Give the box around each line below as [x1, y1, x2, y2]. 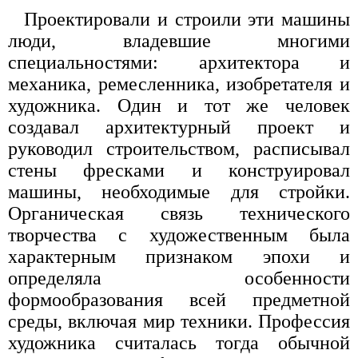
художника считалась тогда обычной [8, 332, 350, 353]
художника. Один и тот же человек [8, 94, 350, 116]
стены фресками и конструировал [8, 159, 350, 181]
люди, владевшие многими [8, 30, 350, 51]
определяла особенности [8, 267, 350, 288]
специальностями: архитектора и [8, 51, 350, 73]
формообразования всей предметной [8, 288, 350, 310]
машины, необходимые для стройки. [8, 181, 350, 202]
